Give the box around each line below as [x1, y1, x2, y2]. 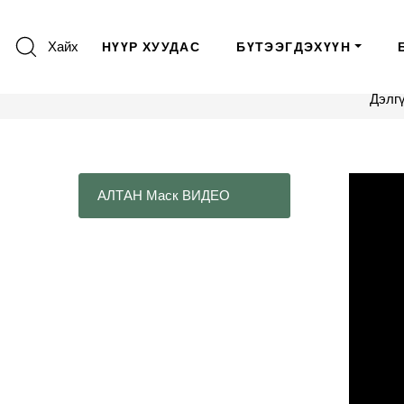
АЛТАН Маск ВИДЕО [97, 188, 230, 205]
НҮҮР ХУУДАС [101, 40, 201, 55]
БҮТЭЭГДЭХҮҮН [236, 40, 351, 55]
